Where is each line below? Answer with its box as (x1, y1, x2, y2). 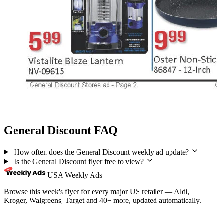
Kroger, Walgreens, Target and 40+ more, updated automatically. (4, 196, 201, 204)
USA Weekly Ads (47, 170, 102, 179)
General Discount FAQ (4, 124, 118, 137)
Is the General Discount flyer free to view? (14, 157, 144, 166)
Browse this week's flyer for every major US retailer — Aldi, (4, 187, 189, 196)
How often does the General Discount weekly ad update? (14, 147, 189, 156)
